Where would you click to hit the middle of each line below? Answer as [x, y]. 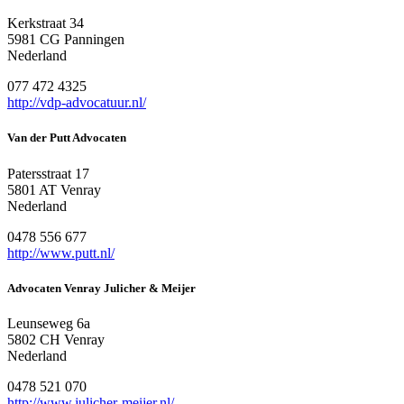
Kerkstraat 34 [46, 23]
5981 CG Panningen [66, 40]
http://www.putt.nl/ [61, 252]
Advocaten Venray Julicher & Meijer [101, 288]
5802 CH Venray [56, 339]
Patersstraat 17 [48, 173]
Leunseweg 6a [49, 323]
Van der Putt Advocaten [67, 138]
